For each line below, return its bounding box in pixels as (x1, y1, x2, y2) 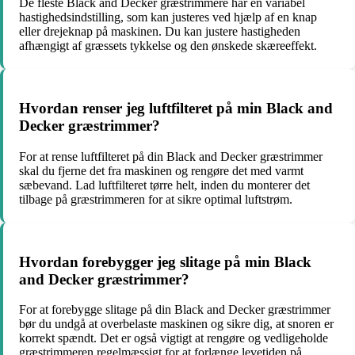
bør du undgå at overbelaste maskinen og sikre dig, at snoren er (19, 317, 334, 331)
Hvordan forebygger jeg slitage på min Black (19, 253, 311, 270)
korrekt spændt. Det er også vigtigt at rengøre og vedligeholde (19, 331, 328, 345)
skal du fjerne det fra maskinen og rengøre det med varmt (19, 163, 303, 177)
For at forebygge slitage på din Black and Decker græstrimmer (19, 303, 330, 317)
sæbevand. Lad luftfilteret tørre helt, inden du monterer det (19, 177, 310, 192)
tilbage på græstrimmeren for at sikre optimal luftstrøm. (19, 192, 292, 206)
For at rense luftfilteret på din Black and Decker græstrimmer (19, 149, 323, 163)
